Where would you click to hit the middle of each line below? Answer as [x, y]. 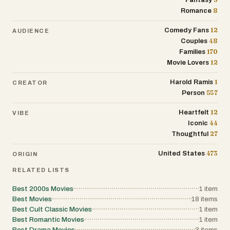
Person [193, 93]
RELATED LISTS [41, 170]
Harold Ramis [192, 82]
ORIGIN [25, 154]
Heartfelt [194, 112]
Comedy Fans [187, 30]
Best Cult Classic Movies [52, 209]
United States [181, 154]
